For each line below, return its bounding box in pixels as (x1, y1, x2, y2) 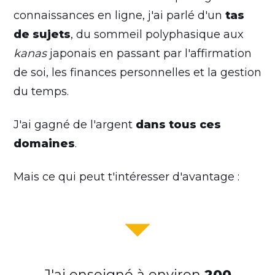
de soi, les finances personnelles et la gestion (14, 65, 261, 79)
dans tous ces (136, 117, 221, 131)
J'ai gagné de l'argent (14, 117, 136, 131)
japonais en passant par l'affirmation (47, 46, 252, 60)
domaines (14, 136, 75, 150)
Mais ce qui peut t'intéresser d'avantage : (14, 169, 239, 184)
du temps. (14, 84, 69, 98)
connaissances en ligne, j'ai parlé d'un (14, 8, 225, 22)
